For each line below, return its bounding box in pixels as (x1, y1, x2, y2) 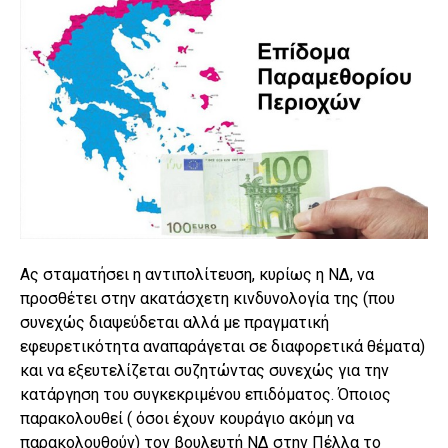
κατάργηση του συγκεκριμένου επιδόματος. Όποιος (20, 385, 391, 405)
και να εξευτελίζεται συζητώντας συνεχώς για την (20, 361, 389, 381)
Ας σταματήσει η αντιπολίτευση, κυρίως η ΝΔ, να (20, 265, 374, 285)
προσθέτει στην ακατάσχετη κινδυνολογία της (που (20, 289, 395, 309)
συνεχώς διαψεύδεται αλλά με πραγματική (20, 313, 329, 333)
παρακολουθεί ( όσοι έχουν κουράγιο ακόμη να (20, 409, 354, 429)
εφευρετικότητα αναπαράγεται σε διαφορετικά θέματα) (20, 337, 425, 357)
